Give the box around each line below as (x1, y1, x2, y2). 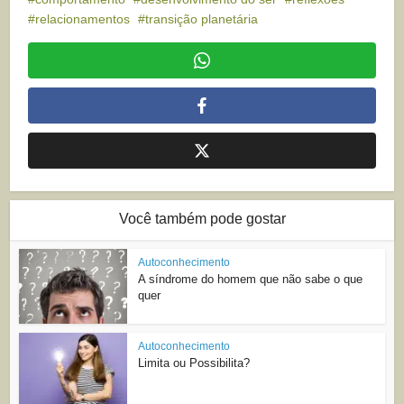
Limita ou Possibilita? (138, 356, 251, 371)
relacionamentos (35, 12, 131, 27)
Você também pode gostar (118, 211, 286, 227)
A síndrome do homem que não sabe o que (138, 272, 363, 287)
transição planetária (145, 12, 259, 27)
